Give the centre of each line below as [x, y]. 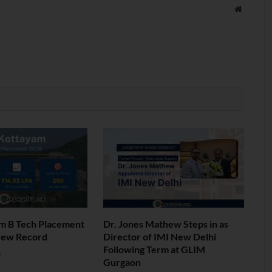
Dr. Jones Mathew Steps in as [166, 223]
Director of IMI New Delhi [160, 236]
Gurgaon [122, 262]
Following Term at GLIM [154, 249]
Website [255, 9]
